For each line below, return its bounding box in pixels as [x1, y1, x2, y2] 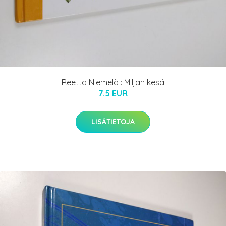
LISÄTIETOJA [91, 117, 135, 126]
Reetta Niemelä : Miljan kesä [62, 77, 164, 87]
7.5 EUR [98, 88, 128, 98]
